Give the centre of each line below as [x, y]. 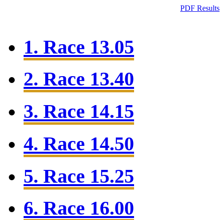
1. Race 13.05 [79, 47]
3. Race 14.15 [79, 111]
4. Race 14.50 [79, 143]
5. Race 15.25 [79, 176]
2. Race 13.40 [79, 79]
